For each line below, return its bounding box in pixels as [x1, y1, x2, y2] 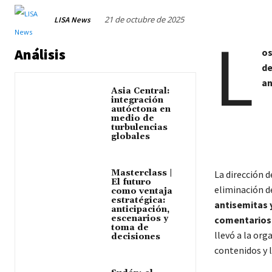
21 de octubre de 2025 [104, 13, 184, 25]
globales [111, 131, 151, 143]
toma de [111, 222, 149, 234]
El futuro [111, 177, 152, 188]
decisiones [111, 231, 161, 243]
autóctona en [111, 104, 171, 115]
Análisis [15, 45, 66, 64]
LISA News [54, 15, 90, 25]
